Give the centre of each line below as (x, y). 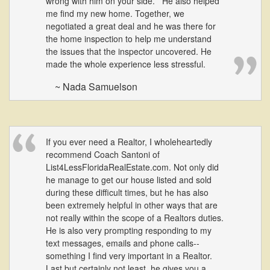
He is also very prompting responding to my (129, 230)
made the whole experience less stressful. (126, 64)
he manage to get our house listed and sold (129, 180)
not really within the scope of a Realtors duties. (135, 218)
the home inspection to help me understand (129, 39)
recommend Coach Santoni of (103, 154)
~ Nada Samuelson (96, 86)
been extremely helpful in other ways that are (132, 205)
